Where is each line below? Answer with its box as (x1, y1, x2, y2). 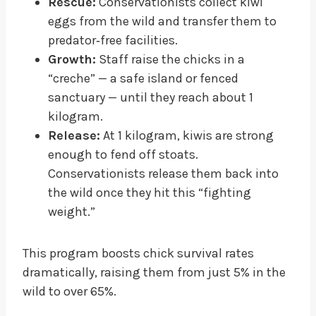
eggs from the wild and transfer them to (48, 13, 276, 29)
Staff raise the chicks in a (96, 51, 245, 67)
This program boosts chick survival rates (23, 245, 254, 261)
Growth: (48, 51, 96, 67)
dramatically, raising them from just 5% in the (23, 264, 286, 280)
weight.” (48, 203, 95, 219)
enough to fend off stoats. (48, 146, 198, 162)
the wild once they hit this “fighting (48, 184, 251, 200)
